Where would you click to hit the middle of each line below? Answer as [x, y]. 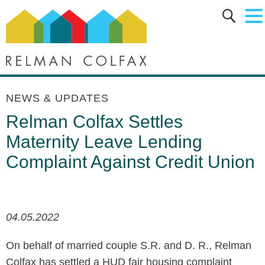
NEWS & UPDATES [57, 98]
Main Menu [97, 14]
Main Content [92, 14]
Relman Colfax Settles [94, 122]
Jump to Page [91, 91]
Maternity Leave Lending [104, 142]
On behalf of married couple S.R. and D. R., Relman [129, 245]
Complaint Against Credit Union [130, 162]
